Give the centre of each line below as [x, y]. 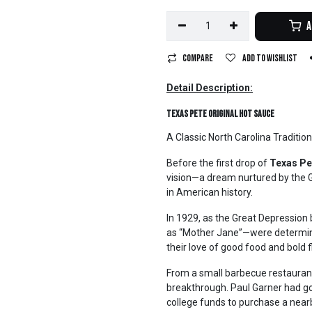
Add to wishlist [270, 58]
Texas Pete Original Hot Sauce [220, 114]
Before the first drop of [218, 163]
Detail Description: [210, 88]
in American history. [211, 192]
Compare [198, 58]
